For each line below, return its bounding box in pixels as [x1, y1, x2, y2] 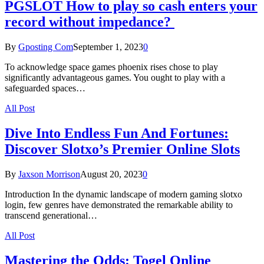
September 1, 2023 [73, 42, 143, 52]
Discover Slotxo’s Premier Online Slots [5, 141, 240, 157]
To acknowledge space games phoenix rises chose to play [5, 62, 218, 72]
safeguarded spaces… [5, 83, 85, 94]
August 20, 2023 [80, 169, 143, 180]
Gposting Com [18, 42, 73, 52]
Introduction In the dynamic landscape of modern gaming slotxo [5, 189, 242, 200]
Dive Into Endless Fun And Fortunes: [5, 126, 229, 141]
